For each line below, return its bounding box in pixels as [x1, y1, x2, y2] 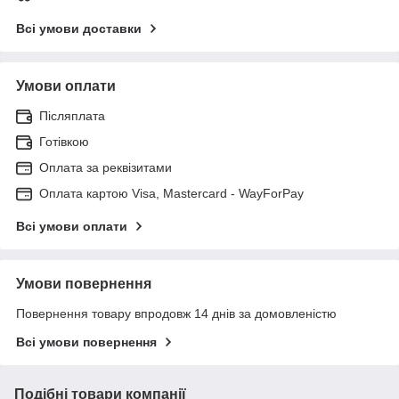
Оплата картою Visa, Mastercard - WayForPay [39, 185, 304, 200]
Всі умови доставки [16, 20, 142, 36]
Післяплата [39, 108, 105, 123]
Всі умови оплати [16, 218, 127, 233]
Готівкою [39, 134, 89, 149]
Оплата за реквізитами [39, 159, 172, 175]
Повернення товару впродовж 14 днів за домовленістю [16, 305, 337, 321]
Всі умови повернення [16, 334, 157, 349]
